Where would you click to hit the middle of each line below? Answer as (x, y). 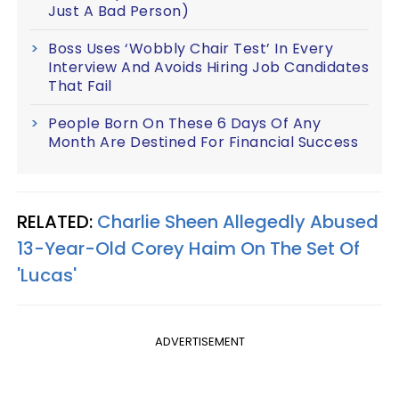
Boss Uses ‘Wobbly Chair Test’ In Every (191, 48)
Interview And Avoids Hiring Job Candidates (208, 67)
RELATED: (57, 221)
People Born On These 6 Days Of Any (184, 123)
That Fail (80, 85)
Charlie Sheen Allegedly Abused (238, 221)
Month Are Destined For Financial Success (203, 142)
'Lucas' (47, 275)
